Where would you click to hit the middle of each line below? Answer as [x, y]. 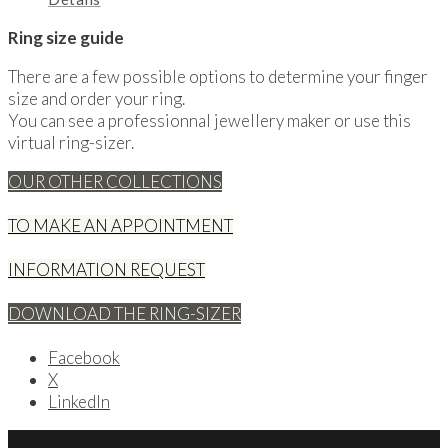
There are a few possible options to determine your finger [218, 76]
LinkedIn [79, 401]
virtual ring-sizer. [71, 142]
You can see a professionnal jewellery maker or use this [209, 120]
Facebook [84, 357]
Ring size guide [66, 37]
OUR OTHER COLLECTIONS [115, 181]
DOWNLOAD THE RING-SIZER [124, 313]
